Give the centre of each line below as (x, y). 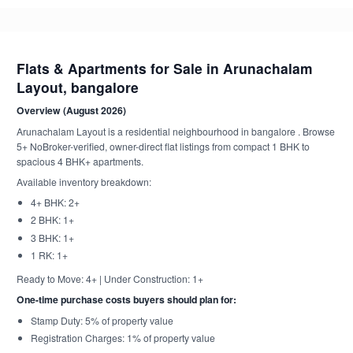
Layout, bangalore (78, 87)
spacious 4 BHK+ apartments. (80, 161)
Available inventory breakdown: (84, 181)
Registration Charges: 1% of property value (123, 338)
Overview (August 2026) (71, 110)
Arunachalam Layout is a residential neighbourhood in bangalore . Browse (176, 131)
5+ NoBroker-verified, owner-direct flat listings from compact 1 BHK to (163, 146)
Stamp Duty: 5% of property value (102, 320)
